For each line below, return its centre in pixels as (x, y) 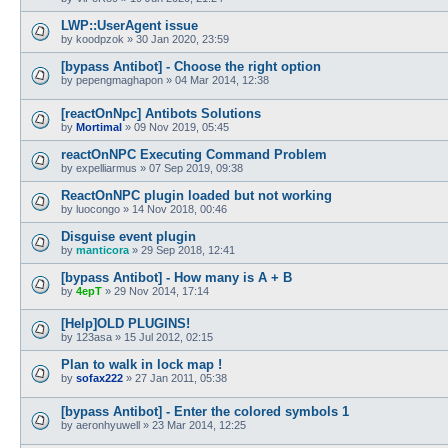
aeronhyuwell (108, 424)
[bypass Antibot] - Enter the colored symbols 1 (205, 411)
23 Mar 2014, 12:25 (199, 424)
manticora (102, 249)
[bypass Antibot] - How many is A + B (176, 277)
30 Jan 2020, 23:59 (182, 39)
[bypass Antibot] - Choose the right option (191, 67)
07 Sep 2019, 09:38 (196, 167)
